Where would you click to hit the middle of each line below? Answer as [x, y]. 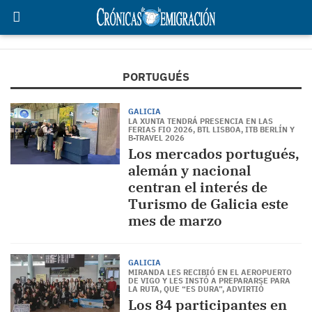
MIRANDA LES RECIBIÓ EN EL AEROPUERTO [210, 272]
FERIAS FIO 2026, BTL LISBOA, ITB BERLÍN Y [211, 130]
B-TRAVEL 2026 [156, 138]
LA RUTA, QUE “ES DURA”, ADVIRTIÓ [196, 289]
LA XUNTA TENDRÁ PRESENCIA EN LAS [200, 121]
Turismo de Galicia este [208, 204]
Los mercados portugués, [213, 154]
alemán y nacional [189, 170]
